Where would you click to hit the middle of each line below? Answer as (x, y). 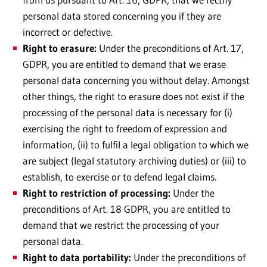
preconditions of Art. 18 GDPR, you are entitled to (127, 209)
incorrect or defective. (68, 32)
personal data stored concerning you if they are (122, 16)
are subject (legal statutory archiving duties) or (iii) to (134, 161)
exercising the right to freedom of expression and (125, 129)
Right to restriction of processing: (97, 193)
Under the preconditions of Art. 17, (170, 48)
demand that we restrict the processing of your (121, 225)
